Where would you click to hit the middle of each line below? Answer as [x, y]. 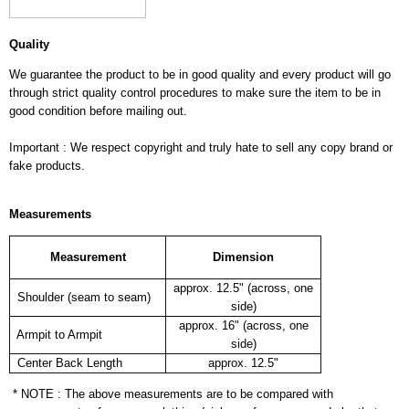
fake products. [47, 165]
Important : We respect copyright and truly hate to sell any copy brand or [201, 147]
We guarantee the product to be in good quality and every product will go [200, 74]
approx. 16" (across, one [243, 325]
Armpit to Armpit [56, 334]
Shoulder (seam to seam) [80, 297]
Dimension [243, 257]
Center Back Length [66, 362]
